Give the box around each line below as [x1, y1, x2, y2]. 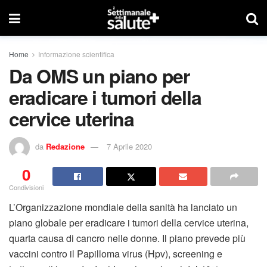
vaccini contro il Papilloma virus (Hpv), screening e [9, 246, 222, 260]
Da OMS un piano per [9, 62, 190, 89]
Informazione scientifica [38, 49, 114, 59]
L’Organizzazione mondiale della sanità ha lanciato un [9, 200, 237, 214]
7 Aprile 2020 [107, 140, 152, 152]
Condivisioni [9, 182, 44, 192]
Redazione [46, 140, 85, 152]
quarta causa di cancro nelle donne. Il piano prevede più [9, 231, 246, 245]
